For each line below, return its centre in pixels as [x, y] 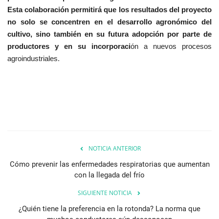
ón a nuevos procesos [171, 46]
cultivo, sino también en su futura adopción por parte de [109, 34]
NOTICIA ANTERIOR [114, 149]
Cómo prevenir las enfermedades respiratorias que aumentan [109, 164]
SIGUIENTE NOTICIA [105, 193]
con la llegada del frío [109, 175]
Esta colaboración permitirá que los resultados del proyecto [109, 10]
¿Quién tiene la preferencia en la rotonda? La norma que [109, 209]
